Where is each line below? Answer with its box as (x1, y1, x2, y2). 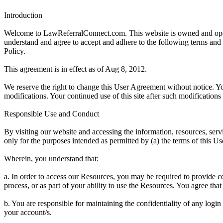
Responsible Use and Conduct (4, 109, 99, 118)
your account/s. (4, 208, 52, 217)
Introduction (4, 10, 42, 19)
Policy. (4, 46, 25, 55)
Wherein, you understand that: (4, 154, 99, 163)
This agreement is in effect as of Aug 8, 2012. (4, 64, 147, 73)
